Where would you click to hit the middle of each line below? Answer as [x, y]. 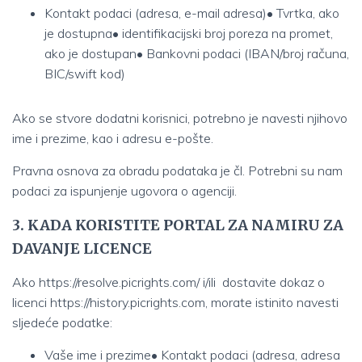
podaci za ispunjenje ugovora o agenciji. [124, 191]
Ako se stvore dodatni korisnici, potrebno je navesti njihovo [180, 118]
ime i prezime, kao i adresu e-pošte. [113, 138]
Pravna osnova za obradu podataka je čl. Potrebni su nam [177, 170]
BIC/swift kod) [85, 74]
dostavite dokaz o [272, 282]
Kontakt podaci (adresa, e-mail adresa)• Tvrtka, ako [192, 13]
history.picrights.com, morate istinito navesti [214, 302]
